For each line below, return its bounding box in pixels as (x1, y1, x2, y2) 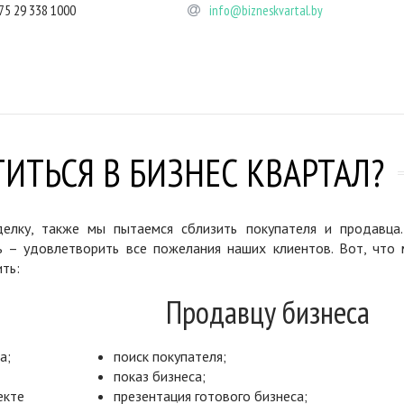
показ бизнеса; (113, 366, 206, 385)
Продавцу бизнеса (165, 290, 370, 333)
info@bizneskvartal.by (208, 2, 323, 19)
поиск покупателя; (113, 346, 226, 365)
